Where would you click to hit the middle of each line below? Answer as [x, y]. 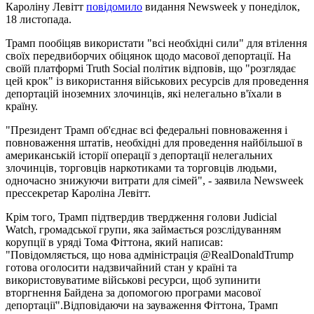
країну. [22, 106]
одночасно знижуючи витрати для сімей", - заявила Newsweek [155, 180]
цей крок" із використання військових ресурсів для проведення [157, 81]
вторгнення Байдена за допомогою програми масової [133, 292]
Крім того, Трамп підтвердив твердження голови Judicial [141, 217]
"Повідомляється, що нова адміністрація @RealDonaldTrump [150, 254]
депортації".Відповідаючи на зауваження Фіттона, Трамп [142, 305]
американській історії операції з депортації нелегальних [139, 155]
